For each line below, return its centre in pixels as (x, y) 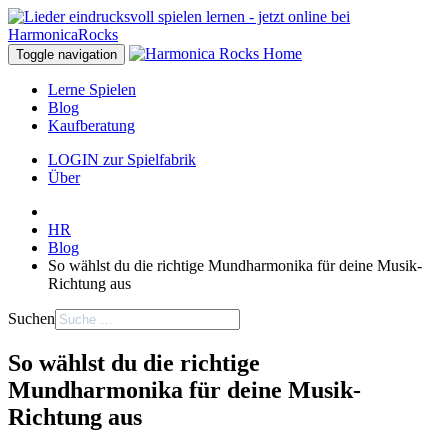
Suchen (31, 318)
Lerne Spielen (92, 89)
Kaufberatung (91, 125)
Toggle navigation (66, 54)
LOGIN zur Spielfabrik (122, 159)
